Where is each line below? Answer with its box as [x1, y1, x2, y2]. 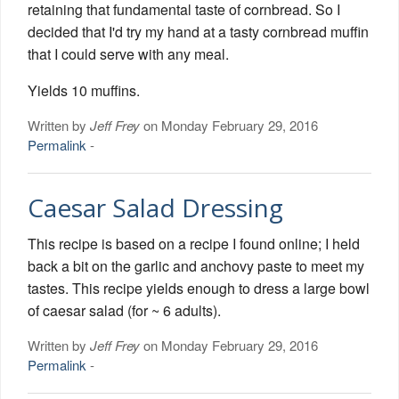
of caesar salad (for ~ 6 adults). [28, 299, 221, 321]
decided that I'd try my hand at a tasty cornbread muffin [28, 20, 369, 42]
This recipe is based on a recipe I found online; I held [28, 232, 360, 254]
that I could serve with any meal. [28, 43, 229, 64]
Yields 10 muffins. [28, 79, 140, 101]
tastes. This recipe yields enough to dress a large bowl [28, 277, 370, 298]
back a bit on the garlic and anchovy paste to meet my [28, 255, 364, 276]
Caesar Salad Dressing [28, 190, 283, 224]
